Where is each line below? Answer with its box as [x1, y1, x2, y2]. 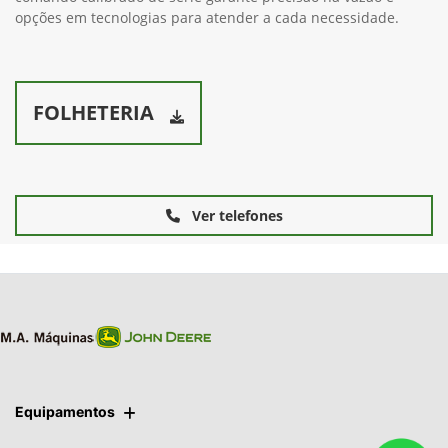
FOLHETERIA [33, 98, 154, 126]
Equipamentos [15, 403, 115, 420]
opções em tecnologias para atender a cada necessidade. [15, 7, 399, 27]
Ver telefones [187, 205, 283, 225]
